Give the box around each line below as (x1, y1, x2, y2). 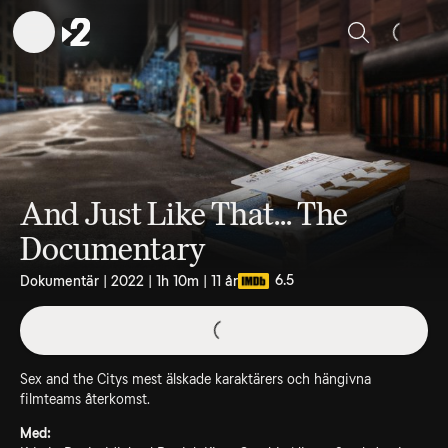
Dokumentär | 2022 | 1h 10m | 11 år (20, 273, 238, 289)
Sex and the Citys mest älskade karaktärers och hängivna (20, 371, 371, 387)
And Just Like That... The (20, 195, 348, 233)
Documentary (20, 230, 206, 268)
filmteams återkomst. (20, 391, 150, 407)
